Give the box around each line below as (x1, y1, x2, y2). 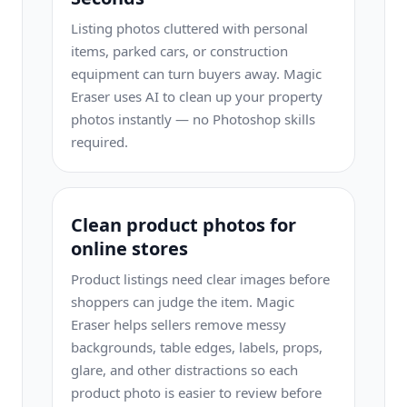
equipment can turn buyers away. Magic (71, 65, 322, 83)
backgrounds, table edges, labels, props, (71, 338, 323, 356)
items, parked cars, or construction (71, 42, 288, 60)
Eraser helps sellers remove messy (71, 315, 286, 333)
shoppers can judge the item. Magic (71, 293, 294, 311)
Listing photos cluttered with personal (71, 19, 308, 37)
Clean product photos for (71, 213, 296, 237)
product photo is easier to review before (71, 383, 322, 402)
